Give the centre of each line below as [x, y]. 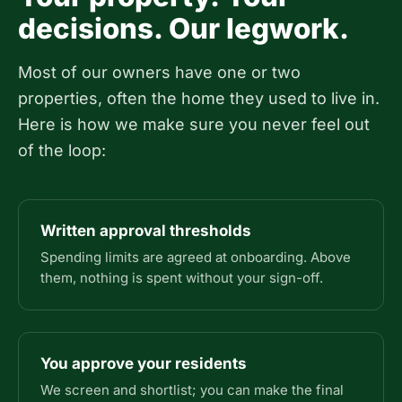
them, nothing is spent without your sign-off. [182, 278]
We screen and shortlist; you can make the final [192, 390]
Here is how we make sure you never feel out [194, 124]
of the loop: [62, 150]
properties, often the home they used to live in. [199, 98]
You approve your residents [144, 363]
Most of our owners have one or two [159, 72]
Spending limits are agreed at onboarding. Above [196, 257]
